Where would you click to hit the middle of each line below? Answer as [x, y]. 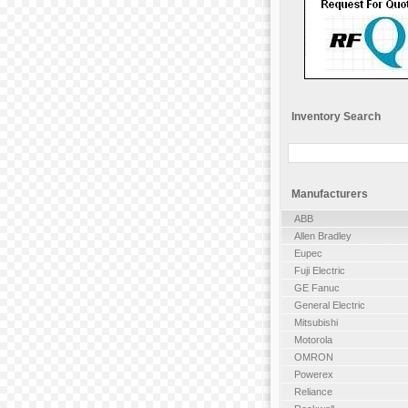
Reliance [313, 391]
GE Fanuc [316, 287]
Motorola [313, 339]
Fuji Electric [319, 270]
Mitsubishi [316, 322]
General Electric [329, 305]
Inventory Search [336, 117]
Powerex [313, 374]
